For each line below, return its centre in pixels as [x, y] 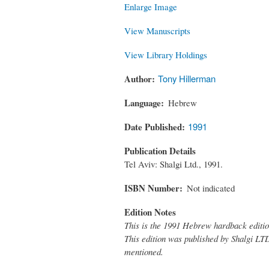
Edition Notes [150, 212]
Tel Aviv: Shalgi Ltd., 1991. [174, 164]
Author [138, 78]
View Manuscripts [157, 30]
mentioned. [144, 251]
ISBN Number [152, 188]
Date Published [153, 126]
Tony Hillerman [187, 78]
